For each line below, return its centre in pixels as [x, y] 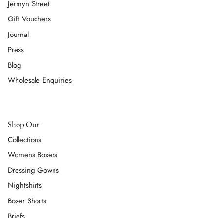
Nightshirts [25, 186]
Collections [25, 139]
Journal [18, 34]
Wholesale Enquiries [40, 81]
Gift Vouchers [29, 19]
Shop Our [24, 124]
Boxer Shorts [27, 201]
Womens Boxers [33, 155]
